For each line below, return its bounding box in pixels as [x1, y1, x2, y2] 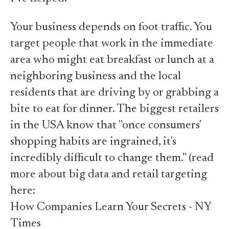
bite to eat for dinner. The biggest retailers [10, 103, 219, 115]
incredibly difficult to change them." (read [10, 152, 214, 164]
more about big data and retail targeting [10, 169, 207, 180]
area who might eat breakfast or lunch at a [10, 54, 214, 66]
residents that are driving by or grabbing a [10, 87, 219, 99]
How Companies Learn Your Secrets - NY [10, 201, 211, 213]
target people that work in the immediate [10, 38, 213, 50]
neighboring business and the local [10, 71, 181, 82]
